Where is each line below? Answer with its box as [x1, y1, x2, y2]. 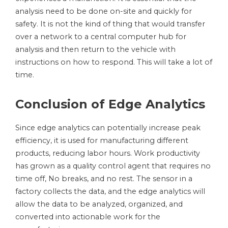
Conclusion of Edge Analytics [15, 97, 205, 112]
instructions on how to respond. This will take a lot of [15, 58, 212, 67]
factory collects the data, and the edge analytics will [15, 187, 205, 196]
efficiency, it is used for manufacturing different [15, 136, 188, 146]
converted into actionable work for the [15, 212, 160, 222]
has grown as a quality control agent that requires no [15, 161, 211, 171]
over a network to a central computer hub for [15, 32, 186, 42]
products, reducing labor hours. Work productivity [15, 149, 200, 158]
